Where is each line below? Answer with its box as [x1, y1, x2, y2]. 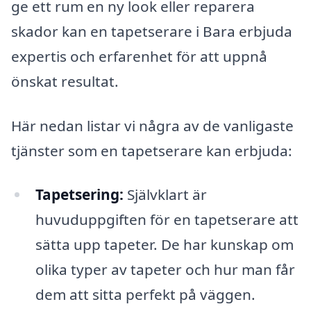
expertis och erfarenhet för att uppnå [11, 47, 267, 67]
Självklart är [123, 185, 207, 205]
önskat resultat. [11, 72, 119, 92]
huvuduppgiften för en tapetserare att [35, 210, 299, 230]
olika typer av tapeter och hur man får [35, 260, 295, 280]
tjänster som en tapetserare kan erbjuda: [11, 140, 292, 160]
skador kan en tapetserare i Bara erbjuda [11, 22, 292, 42]
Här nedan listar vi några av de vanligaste [11, 115, 294, 135]
